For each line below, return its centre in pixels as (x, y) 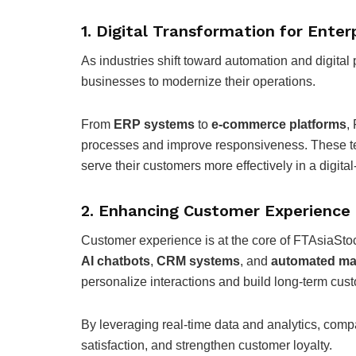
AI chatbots (116, 261)
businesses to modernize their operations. (198, 81)
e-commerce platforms (279, 124)
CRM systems (198, 261)
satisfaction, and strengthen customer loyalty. (207, 345)
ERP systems (154, 124)
